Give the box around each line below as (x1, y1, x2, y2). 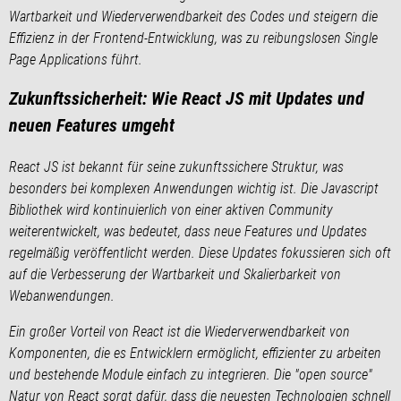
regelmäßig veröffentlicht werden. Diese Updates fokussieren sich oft (9, 243, 391, 261)
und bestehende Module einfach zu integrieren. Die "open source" (9, 365, 372, 383)
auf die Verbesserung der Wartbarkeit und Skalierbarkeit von (9, 265, 341, 283)
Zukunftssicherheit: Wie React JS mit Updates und (9, 87, 364, 109)
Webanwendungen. (9, 286, 115, 304)
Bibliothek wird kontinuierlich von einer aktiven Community (9, 200, 333, 218)
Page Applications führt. (9, 50, 142, 68)
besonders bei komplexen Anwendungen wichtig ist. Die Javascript (9, 179, 379, 197)
